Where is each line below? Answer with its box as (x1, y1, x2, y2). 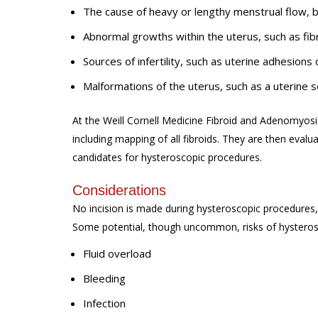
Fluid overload (83, 246, 151, 261)
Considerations (72, 182, 166, 198)
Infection (83, 296, 126, 310)
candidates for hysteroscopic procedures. (72, 150, 262, 164)
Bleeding (83, 271, 126, 285)
